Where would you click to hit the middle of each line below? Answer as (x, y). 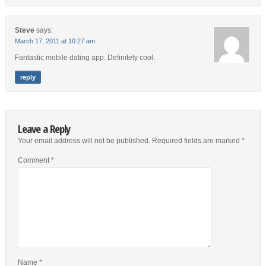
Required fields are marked (197, 141)
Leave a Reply (44, 129)
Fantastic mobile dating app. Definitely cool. (85, 58)
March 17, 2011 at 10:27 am (55, 41)
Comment (34, 160)
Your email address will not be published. (84, 141)
